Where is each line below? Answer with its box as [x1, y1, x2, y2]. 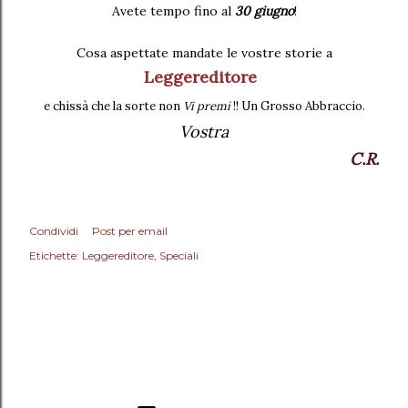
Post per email [92, 223, 168, 238]
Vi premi [182, 97, 233, 114]
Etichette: [29, 248, 79, 262]
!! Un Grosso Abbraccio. [232, 97, 365, 114]
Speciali [159, 248, 199, 262]
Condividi [29, 223, 78, 238]
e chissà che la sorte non [43, 97, 183, 114]
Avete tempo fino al [111, 2, 235, 19]
